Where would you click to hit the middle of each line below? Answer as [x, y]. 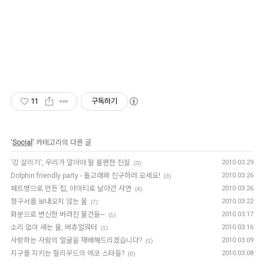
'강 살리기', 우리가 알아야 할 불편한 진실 [70, 162]
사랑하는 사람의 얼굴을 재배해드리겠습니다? [76, 240]
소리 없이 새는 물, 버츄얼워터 [54, 227]
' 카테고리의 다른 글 [62, 142]
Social [22, 142]
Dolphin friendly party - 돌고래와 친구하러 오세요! [85, 175]
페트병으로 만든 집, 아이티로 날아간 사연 [71, 188]
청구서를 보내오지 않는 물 [49, 201]
